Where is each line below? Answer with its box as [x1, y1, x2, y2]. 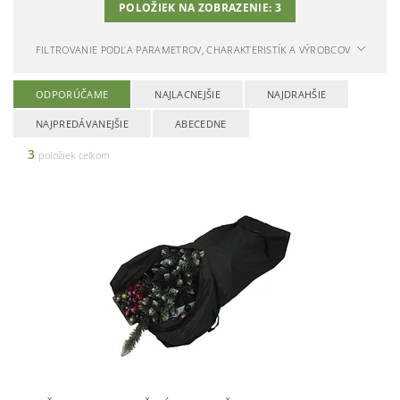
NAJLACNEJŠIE [154, 87, 221, 101]
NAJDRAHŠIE [267, 87, 327, 101]
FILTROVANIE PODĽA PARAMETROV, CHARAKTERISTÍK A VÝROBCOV [35, 42, 351, 56]
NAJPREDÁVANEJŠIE [36, 116, 129, 130]
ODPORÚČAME [36, 87, 109, 101]
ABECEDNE [175, 116, 227, 130]
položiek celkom [35, 147, 111, 162]
